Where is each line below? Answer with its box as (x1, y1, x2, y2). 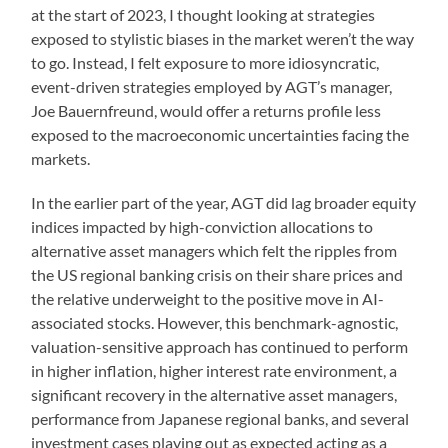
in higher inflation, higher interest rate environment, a (31, 360, 398, 380)
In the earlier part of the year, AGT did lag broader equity (31, 192, 417, 212)
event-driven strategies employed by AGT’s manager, (31, 76, 393, 96)
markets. (31, 148, 91, 168)
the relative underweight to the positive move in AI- (31, 288, 385, 308)
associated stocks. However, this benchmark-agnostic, (31, 312, 399, 332)
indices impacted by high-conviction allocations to (31, 216, 374, 236)
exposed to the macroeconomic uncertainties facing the (31, 124, 410, 144)
